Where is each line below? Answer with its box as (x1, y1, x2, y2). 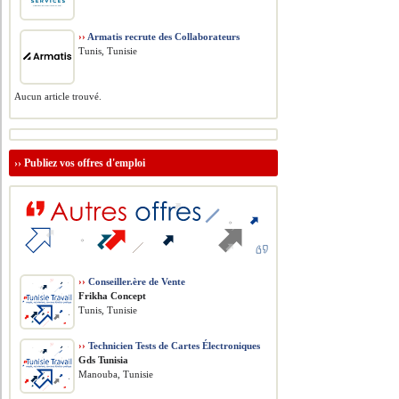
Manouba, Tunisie (78, 369, 154, 379)
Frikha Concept (78, 290, 147, 301)
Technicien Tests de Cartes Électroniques (85, 340, 261, 351)
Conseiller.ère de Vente (85, 276, 186, 287)
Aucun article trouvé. (14, 91, 102, 102)
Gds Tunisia (78, 354, 129, 365)
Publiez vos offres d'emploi (24, 157, 146, 169)
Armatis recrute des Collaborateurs (85, 31, 240, 42)
